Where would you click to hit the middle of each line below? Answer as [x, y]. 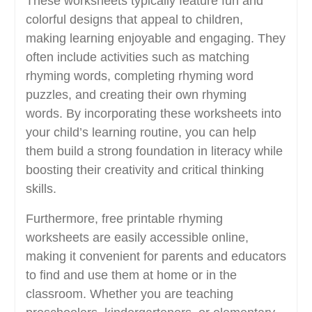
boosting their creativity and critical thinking [145, 170]
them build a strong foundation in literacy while [154, 151]
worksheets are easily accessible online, [137, 237]
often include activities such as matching [137, 57]
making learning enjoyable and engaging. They [155, 38]
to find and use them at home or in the [131, 275]
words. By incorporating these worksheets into [153, 114]
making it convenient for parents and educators [156, 256]
